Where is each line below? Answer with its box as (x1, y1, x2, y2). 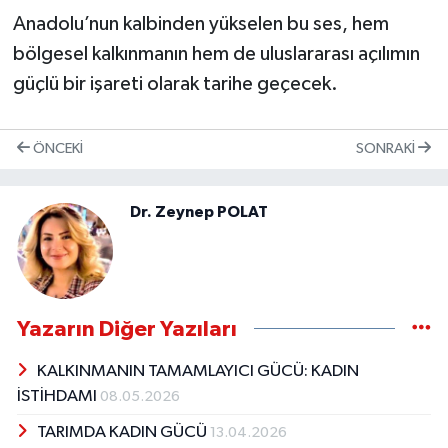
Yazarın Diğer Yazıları (17, 317, 237, 340)
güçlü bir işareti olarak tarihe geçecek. (12, 73, 338, 94)
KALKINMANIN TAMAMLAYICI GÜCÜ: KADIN (36, 362, 359, 380)
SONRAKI (356, 141, 418, 157)
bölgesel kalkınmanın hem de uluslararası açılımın (12, 43, 420, 64)
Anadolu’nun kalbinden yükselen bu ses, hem (12, 13, 389, 34)
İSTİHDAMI (17, 387, 100, 405)
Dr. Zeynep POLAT (130, 203, 268, 220)
